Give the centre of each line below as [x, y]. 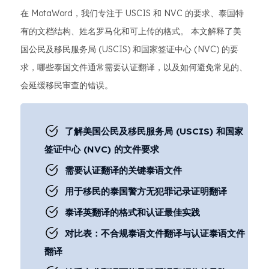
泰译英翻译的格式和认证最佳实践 [132, 212]
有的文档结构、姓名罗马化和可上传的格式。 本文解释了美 [131, 31]
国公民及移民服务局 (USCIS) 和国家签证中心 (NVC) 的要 [129, 49]
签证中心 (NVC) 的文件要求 [102, 149]
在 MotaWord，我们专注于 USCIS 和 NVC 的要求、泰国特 [132, 13]
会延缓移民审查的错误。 [67, 85]
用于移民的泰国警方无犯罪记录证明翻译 [146, 191]
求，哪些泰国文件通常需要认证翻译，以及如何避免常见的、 [134, 67]
